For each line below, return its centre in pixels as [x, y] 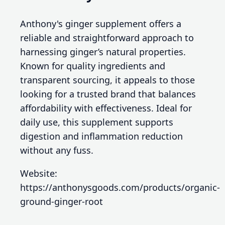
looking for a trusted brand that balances [108, 94]
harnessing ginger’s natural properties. [103, 51]
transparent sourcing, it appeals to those [107, 80]
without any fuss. [57, 150]
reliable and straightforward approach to [107, 37]
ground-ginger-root [62, 201]
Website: [39, 173]
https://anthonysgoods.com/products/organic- [120, 187]
